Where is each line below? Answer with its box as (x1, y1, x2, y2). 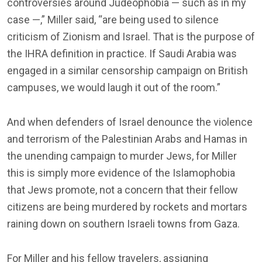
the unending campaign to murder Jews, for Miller (7, 149, 237, 162)
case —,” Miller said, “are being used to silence (7, 13, 219, 26)
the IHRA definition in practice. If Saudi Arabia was (7, 47, 237, 60)
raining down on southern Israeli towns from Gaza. (7, 217, 240, 230)
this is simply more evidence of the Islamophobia (7, 166, 235, 179)
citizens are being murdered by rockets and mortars (7, 200, 247, 213)
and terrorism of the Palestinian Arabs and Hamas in (7, 132, 247, 145)
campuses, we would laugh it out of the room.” (7, 81, 220, 94)
